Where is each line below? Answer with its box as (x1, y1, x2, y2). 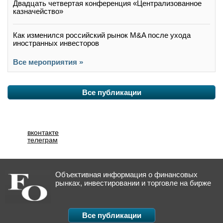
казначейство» (13, 6, 63, 15)
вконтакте (27, 128, 59, 136)
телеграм (27, 135, 58, 144)
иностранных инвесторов (13, 38, 99, 47)
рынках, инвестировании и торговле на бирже (55, 178, 211, 187)
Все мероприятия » (13, 57, 83, 66)
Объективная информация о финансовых (55, 170, 198, 179)
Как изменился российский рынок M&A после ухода (13, 30, 191, 39)
